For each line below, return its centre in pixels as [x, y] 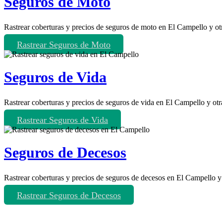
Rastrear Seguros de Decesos [69, 195]
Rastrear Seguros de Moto [64, 44]
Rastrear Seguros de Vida [62, 120]
